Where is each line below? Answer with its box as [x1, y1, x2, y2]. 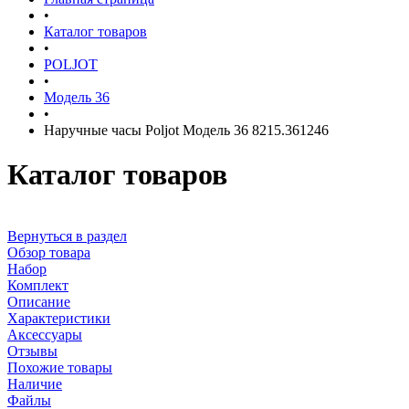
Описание [7, 293, 70, 309]
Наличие [7, 375, 62, 392]
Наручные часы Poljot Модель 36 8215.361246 [44, 122, 329, 138]
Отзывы [7, 342, 58, 359]
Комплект [7, 277, 68, 293]
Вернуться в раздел [7, 227, 127, 244]
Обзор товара [7, 244, 90, 260]
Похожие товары [7, 359, 112, 375]
